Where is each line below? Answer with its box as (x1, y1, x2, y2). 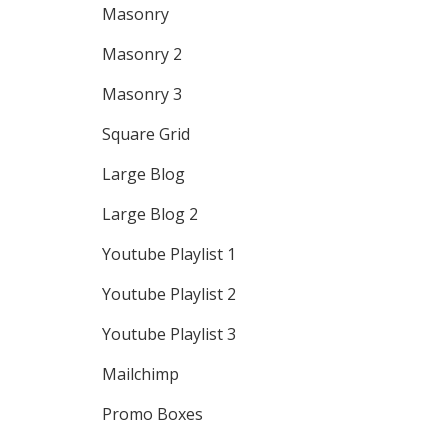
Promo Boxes (102, 403, 203, 425)
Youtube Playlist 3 (102, 323, 236, 345)
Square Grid (102, 123, 190, 145)
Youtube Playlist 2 (102, 283, 236, 305)
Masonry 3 (102, 83, 182, 105)
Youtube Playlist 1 (102, 243, 236, 265)
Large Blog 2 (102, 203, 198, 225)
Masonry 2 (102, 43, 182, 65)
